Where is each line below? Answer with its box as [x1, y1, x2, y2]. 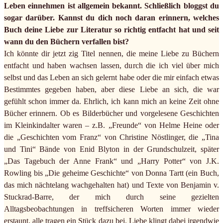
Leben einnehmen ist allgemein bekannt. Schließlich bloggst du [4, 1, 219, 10]
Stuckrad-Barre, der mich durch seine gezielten [4, 193, 219, 202]
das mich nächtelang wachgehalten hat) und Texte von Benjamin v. [4, 181, 219, 190]
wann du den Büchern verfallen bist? [4, 37, 129, 46]
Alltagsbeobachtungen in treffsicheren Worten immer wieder [4, 205, 219, 214]
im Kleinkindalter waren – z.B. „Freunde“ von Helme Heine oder [4, 121, 219, 130]
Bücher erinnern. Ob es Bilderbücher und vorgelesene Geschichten [4, 109, 219, 118]
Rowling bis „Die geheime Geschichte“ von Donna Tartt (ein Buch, [4, 169, 219, 178]
